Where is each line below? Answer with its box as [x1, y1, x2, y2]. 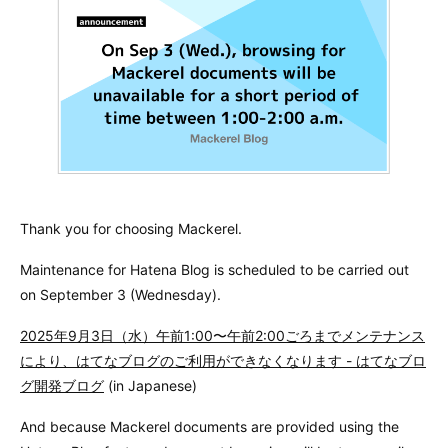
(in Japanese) [104, 377, 197, 395]
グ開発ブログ [20, 377, 104, 395]
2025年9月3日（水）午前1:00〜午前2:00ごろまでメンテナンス [20, 327, 425, 345]
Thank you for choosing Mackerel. [20, 220, 242, 238]
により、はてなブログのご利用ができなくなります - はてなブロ [20, 352, 426, 370]
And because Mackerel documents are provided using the [20, 418, 399, 436]
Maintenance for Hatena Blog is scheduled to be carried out [20, 261, 409, 279]
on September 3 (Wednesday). [20, 286, 221, 304]
